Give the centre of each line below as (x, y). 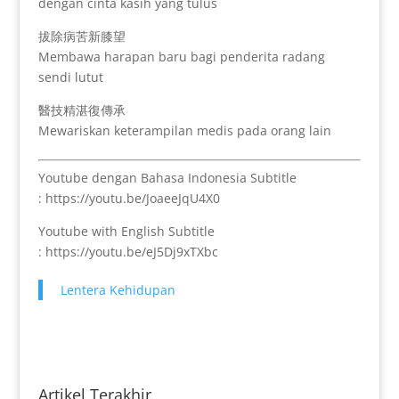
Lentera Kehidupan (118, 290)
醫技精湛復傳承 (81, 110)
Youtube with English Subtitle (126, 232)
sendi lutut (70, 77)
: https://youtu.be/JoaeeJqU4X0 (129, 199)
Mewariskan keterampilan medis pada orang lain (184, 131)
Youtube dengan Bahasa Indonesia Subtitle (167, 178)
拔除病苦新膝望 (81, 37)
